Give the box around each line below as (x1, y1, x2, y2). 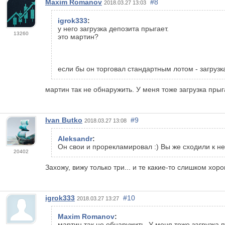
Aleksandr (58, 135, 92, 143)
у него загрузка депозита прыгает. (58, 25, 169, 33)
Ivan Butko (45, 116, 82, 125)
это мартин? (58, 33, 98, 41)
